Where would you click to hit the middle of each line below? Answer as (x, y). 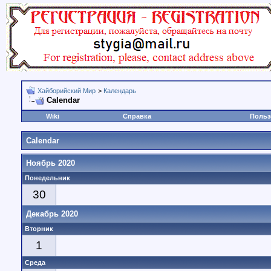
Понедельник (47, 178)
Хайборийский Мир (67, 91)
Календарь (120, 91)
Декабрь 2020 (52, 214)
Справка (137, 116)
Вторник (39, 229)
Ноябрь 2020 (51, 163)
